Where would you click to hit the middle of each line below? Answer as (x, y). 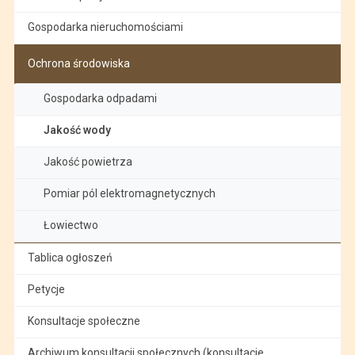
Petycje (46, 289)
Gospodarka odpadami (100, 98)
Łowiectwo (71, 225)
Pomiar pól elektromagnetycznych (129, 193)
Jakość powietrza (88, 161)
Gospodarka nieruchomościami (105, 27)
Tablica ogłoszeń (70, 257)
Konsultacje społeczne (84, 321)
